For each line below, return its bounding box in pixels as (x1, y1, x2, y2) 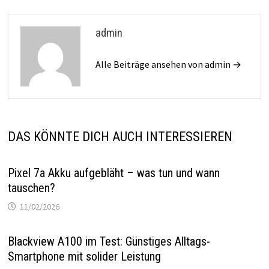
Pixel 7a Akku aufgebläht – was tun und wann (7, 166, 220, 181)
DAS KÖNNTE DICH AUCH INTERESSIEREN (7, 129, 232, 145)
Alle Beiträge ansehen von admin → (95, 58, 241, 71)
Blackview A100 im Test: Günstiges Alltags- (7, 234, 210, 249)
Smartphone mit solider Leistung (7, 249, 161, 264)
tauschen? (7, 181, 55, 196)
